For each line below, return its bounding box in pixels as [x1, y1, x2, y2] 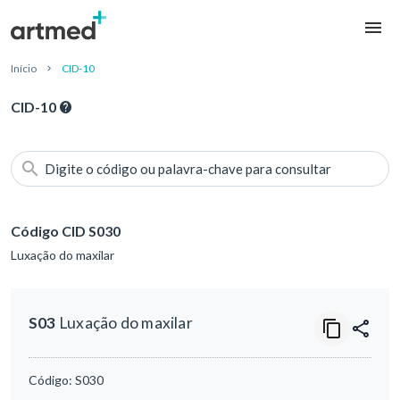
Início [11, 62, 37, 76]
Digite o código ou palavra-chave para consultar [45, 161, 331, 178]
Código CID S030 [11, 222, 121, 240]
